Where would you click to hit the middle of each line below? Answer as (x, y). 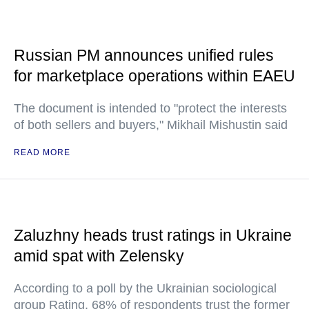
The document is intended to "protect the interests (150, 108)
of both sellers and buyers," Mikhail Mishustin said (151, 125)
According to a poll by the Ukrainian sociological (145, 288)
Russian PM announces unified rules (144, 55)
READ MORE (42, 152)
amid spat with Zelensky (99, 256)
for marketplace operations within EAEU (154, 76)
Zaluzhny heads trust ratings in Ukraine (153, 235)
